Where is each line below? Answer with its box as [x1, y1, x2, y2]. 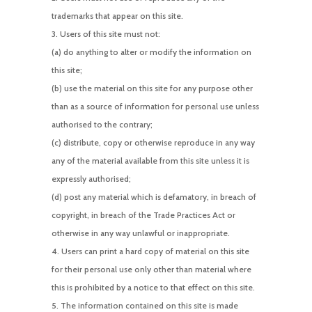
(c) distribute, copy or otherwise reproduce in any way [51, 136, 255, 148]
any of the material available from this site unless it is [51, 155, 249, 166]
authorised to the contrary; [51, 118, 153, 130]
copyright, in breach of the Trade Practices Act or [51, 209, 235, 220]
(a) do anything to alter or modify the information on [51, 46, 251, 57]
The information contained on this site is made [60, 299, 238, 311]
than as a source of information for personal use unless [51, 100, 259, 111]
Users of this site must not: [59, 28, 160, 39]
